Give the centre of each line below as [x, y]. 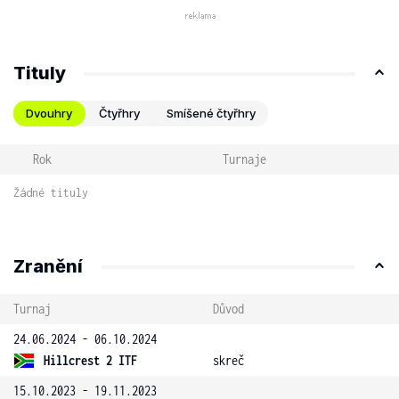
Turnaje [244, 159]
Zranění [48, 266]
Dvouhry [49, 113]
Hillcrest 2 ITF [90, 360]
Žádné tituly [51, 193]
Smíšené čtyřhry [211, 113]
